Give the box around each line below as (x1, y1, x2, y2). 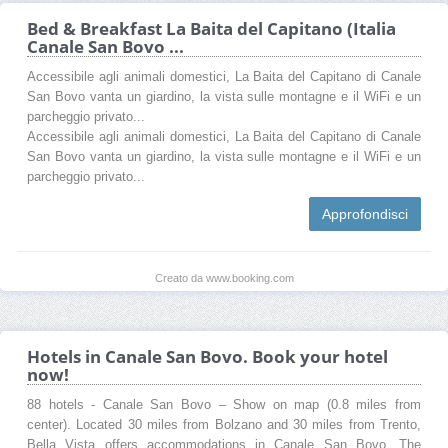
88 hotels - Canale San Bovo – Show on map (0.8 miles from (27, 397, 421, 412)
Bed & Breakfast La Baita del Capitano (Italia (27, 16, 396, 40)
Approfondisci (322, 205, 408, 222)
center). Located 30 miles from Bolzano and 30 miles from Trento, (27, 417, 421, 432)
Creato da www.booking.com (154, 271, 294, 284)
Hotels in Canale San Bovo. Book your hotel (27, 344, 388, 368)
